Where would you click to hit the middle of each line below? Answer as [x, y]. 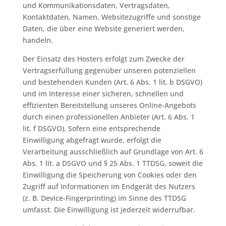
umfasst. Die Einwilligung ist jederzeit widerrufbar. [109, 210]
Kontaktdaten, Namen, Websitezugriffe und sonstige [111, 17]
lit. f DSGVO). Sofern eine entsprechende [91, 128]
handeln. [38, 40]
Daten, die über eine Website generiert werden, [103, 29]
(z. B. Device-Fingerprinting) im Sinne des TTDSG [104, 198]
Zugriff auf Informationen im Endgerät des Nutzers [109, 186]
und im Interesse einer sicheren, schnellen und [103, 94]
